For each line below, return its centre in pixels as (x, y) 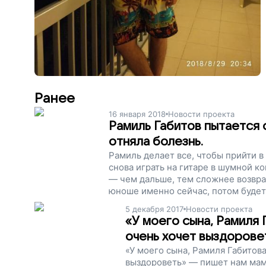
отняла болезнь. (156, 142)
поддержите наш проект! (164, 215)
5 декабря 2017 (155, 209)
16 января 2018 (137, 114)
